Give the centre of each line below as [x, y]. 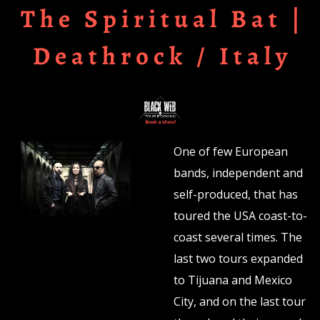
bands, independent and [238, 173]
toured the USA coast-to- [240, 216]
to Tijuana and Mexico [232, 280]
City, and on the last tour [239, 302]
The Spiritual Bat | [162, 19]
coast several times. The [237, 237]
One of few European [230, 152]
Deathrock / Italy [162, 56]
